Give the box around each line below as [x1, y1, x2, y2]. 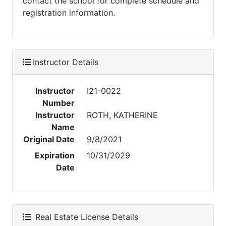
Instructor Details [33, 57, 98, 67]
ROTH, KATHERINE [87, 110, 158, 120]
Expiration [35, 150, 75, 160]
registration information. [23, 8, 115, 18]
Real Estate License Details [33, 212, 138, 222]
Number [42, 98, 75, 108]
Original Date [23, 134, 75, 144]
